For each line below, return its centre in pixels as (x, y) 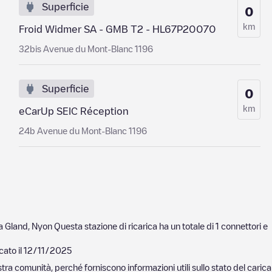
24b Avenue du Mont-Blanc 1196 (83, 131)
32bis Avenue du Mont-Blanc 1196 (86, 49)
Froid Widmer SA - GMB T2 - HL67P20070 (117, 29)
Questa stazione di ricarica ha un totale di (134, 226)
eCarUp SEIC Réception (73, 111)
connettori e (244, 226)
